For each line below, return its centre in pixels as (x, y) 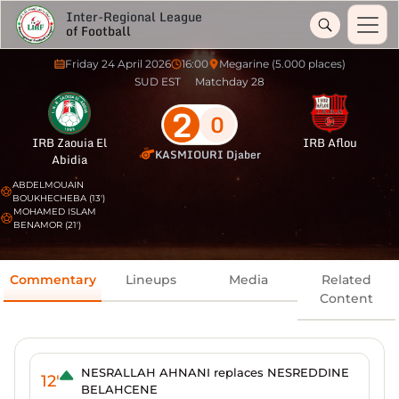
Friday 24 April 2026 (118, 64)
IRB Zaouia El (69, 142)
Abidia (69, 159)
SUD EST (158, 81)
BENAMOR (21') (47, 225)
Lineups (151, 280)
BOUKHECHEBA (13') (58, 198)
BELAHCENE (119, 389)
